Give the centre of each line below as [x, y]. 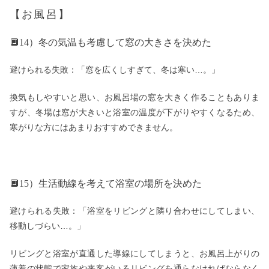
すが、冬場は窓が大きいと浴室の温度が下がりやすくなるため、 [134, 113]
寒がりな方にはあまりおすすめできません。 [94, 128]
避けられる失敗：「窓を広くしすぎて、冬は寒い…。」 [115, 69]
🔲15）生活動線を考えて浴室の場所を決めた [106, 183]
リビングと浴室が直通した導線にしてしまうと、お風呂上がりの [134, 254]
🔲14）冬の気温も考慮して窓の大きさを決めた [110, 42]
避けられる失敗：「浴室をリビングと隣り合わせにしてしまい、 [134, 210]
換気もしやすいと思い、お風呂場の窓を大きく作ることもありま [134, 98]
